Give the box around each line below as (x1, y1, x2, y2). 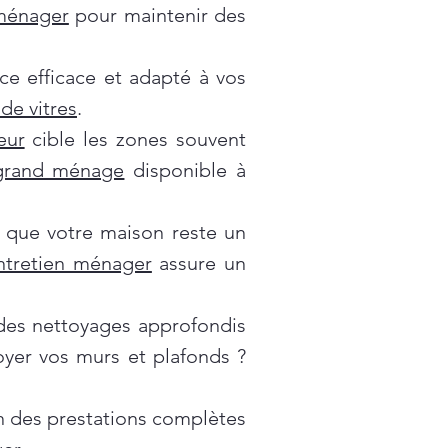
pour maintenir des (68, 3, 247, 27)
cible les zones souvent (24, 127, 247, 151)
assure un (151, 251, 246, 275)
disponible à (124, 158, 247, 182)
